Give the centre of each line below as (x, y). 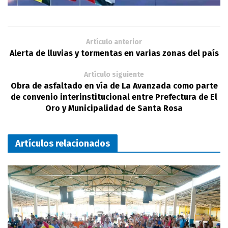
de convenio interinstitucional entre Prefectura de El (114, 97)
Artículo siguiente (114, 74)
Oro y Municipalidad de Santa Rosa (114, 108)
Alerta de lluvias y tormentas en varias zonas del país (114, 53)
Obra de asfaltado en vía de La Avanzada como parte (114, 85)
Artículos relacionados (63, 143)
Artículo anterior (114, 42)
